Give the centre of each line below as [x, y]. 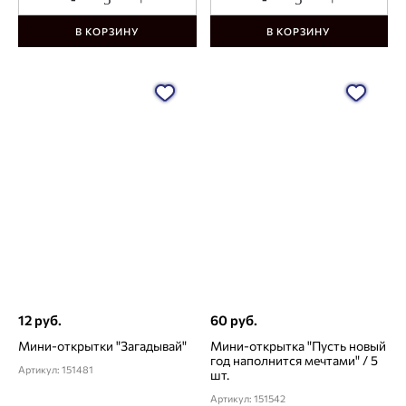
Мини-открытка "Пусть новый [298, 346]
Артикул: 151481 [56, 370]
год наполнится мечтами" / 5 [294, 361]
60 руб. [233, 320]
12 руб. [40, 320]
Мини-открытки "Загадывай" [102, 346]
